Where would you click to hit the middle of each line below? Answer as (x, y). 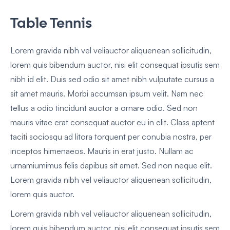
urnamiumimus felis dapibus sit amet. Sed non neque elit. (111, 166)
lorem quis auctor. (42, 194)
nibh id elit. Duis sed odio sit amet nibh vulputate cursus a (112, 79)
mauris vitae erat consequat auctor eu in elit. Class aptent (112, 122)
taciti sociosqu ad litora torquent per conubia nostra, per (111, 137)
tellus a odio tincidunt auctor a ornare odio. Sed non (104, 108)
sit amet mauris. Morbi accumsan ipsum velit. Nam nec (107, 94)
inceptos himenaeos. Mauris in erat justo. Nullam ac (102, 151)
